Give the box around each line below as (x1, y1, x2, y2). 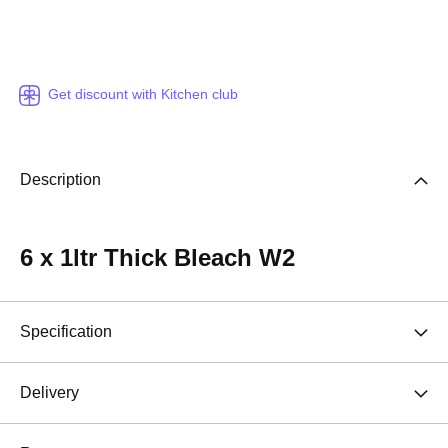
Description (20, 171, 101, 188)
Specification (20, 323, 112, 340)
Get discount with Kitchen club (48, 86, 238, 103)
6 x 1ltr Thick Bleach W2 (20, 244, 295, 271)
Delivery (20, 384, 79, 401)
